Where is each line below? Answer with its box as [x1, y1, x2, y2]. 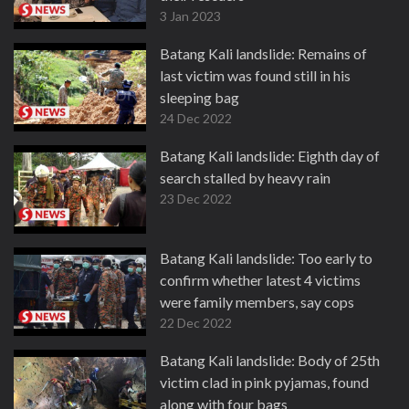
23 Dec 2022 [160, 191, 232, 206]
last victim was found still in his [160, 67, 351, 84]
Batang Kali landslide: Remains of [160, 45, 367, 62]
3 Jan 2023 [160, 8, 221, 24]
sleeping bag [160, 89, 239, 106]
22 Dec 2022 [160, 315, 232, 330]
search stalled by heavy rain [160, 169, 330, 186]
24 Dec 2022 [160, 110, 232, 126]
